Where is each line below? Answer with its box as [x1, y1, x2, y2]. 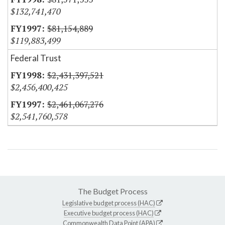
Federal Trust [11, 53, 61, 64]
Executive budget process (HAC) [64, 209, 154, 217]
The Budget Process [77, 186, 148, 196]
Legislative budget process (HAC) [62, 199, 155, 207]
